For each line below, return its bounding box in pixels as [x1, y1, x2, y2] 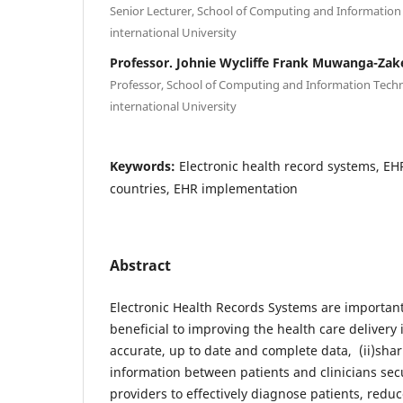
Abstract [110, 255, 171, 275]
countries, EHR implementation [110, 179, 298, 197]
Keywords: [110, 157, 179, 175]
